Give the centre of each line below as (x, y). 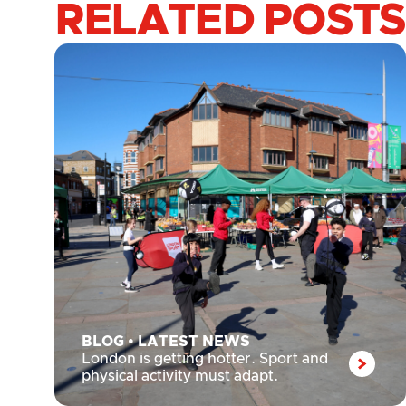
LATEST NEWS (194, 342)
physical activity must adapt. (180, 377)
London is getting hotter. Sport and (205, 359)
